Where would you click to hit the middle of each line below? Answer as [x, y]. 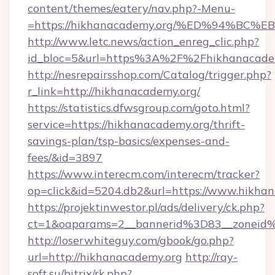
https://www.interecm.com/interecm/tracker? [144, 174]
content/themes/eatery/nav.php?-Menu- [131, 8]
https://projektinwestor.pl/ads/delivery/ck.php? [146, 207]
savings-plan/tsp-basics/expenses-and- [129, 141]
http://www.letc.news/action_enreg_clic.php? [143, 41]
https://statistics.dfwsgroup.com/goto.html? [139, 108]
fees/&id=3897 [65, 157]
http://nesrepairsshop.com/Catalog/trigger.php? [149, 75]
